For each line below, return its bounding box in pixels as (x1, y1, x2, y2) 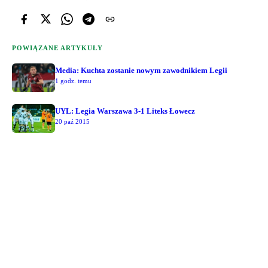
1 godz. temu (55, 77, 92, 84)
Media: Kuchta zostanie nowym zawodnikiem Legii (55, 65, 227, 75)
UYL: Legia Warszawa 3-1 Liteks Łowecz (55, 106, 195, 115)
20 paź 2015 (55, 117, 90, 125)
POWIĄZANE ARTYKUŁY (12, 44, 103, 51)
